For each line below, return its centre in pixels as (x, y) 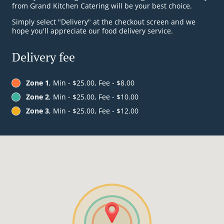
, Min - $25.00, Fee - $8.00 (92, 83)
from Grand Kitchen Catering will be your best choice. (102, 6)
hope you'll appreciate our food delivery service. (92, 31)
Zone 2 (37, 97)
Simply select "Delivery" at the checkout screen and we (104, 22)
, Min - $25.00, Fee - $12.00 (94, 111)
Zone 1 (37, 83)
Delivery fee (43, 57)
